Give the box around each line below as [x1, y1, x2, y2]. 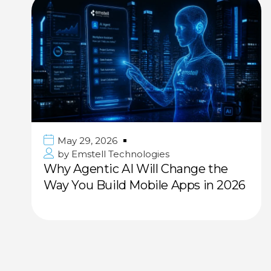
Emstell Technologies [69, 148, 169, 160]
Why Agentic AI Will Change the [44, 161, 229, 176]
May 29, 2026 [57, 134, 117, 146]
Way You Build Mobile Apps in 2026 [44, 177, 246, 192]
